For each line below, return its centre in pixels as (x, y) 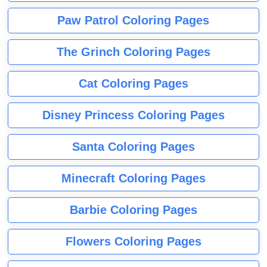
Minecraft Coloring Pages (133, 178)
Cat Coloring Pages (133, 83)
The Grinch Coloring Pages (133, 52)
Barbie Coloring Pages (133, 209)
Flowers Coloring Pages (133, 241)
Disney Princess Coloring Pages (133, 115)
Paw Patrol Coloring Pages (133, 20)
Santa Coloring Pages (133, 146)
